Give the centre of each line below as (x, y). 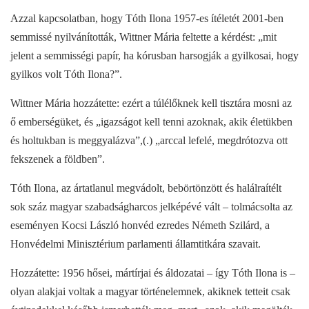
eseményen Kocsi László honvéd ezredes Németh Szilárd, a (140, 225)
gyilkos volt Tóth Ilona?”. (66, 74)
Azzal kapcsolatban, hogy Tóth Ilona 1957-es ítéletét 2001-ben (147, 18)
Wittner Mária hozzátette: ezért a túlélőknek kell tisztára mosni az (151, 103)
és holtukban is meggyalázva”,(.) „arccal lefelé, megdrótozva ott (149, 140)
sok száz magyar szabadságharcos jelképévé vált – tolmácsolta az (151, 206)
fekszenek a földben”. (58, 159)
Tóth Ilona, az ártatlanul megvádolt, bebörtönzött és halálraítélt (146, 188)
